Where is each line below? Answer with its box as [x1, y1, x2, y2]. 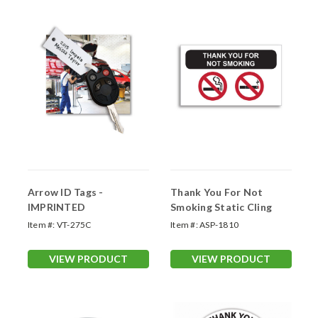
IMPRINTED [27, 201, 86, 214]
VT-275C [56, 219, 92, 231]
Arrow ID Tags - [27, 186, 104, 199]
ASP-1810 [199, 219, 238, 231]
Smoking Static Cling [170, 201, 272, 214]
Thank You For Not [170, 186, 263, 199]
